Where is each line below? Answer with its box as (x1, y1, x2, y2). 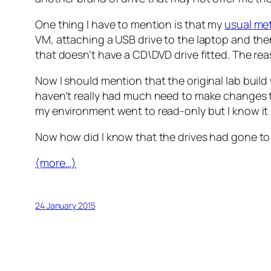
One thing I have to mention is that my (35, 17, 225, 32)
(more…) (35, 155, 77, 171)
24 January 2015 (35, 200, 96, 212)
